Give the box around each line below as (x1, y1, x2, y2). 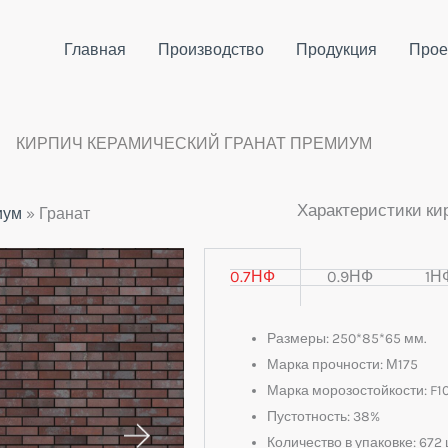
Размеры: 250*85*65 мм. (267, 330, 427, 347)
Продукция (296, 40, 377, 59)
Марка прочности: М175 (267, 356, 418, 373)
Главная (64, 40, 126, 59)
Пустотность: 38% (267, 408, 380, 425)
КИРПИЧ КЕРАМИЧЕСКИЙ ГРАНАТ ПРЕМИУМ (16, 134, 372, 153)
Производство (158, 40, 264, 59)
